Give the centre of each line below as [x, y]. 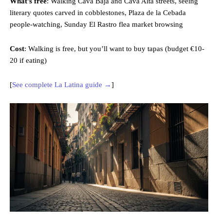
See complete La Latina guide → [62, 85]
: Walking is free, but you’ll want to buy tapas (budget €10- [114, 49]
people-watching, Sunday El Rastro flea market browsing [96, 25]
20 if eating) [28, 61]
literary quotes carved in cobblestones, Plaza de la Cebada [98, 13]
